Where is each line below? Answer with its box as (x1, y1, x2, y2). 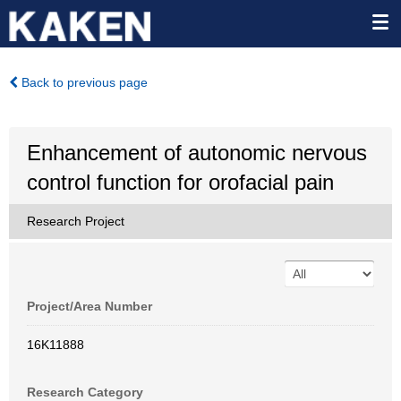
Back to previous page (18, 75, 148, 90)
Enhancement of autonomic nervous (27, 141, 367, 165)
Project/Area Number (27, 299, 152, 313)
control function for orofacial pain (27, 170, 334, 194)
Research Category (27, 385, 143, 399)
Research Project (27, 214, 124, 228)
